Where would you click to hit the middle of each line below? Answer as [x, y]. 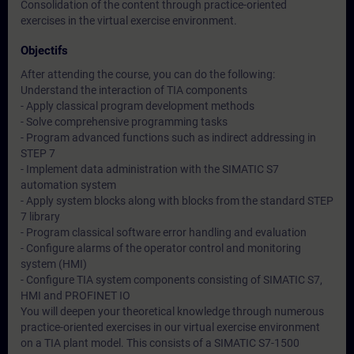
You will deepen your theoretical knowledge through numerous [172, 311]
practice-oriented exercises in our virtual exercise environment [170, 327]
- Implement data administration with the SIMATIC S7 [150, 169]
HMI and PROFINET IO [75, 296]
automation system [68, 185]
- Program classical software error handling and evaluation [164, 232]
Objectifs [44, 51]
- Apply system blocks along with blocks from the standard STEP [177, 201]
